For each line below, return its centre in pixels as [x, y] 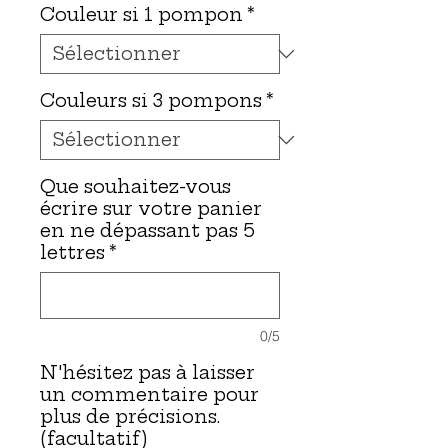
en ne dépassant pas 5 [147, 230]
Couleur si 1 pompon [141, 14]
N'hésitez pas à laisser [147, 372]
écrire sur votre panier [151, 208]
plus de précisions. [130, 416]
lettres [72, 252]
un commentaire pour [149, 394]
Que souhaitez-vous [135, 186]
